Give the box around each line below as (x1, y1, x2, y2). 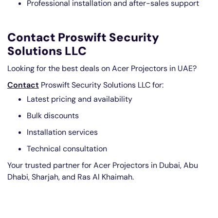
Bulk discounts (27, 110, 79, 121)
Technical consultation (27, 144, 107, 154)
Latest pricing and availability (27, 94, 132, 104)
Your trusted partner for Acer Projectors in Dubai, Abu (7, 160, 198, 170)
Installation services (27, 127, 98, 137)
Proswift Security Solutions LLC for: (39, 80, 163, 90)
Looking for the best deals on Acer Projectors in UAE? (7, 63, 197, 73)
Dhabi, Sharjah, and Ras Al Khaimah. (7, 172, 134, 182)
